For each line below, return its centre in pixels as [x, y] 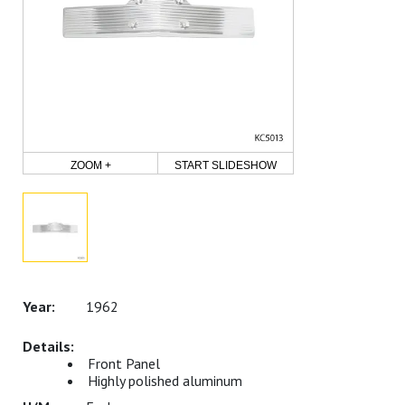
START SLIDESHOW [226, 165]
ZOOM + [90, 165]
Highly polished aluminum [165, 381]
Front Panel [124, 363]
